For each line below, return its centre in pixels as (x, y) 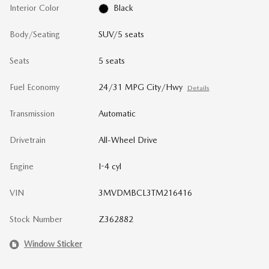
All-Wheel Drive (128, 140)
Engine (22, 166)
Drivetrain (28, 140)
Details (198, 88)
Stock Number (36, 219)
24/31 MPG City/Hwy (140, 87)
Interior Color (35, 8)
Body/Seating (35, 34)
